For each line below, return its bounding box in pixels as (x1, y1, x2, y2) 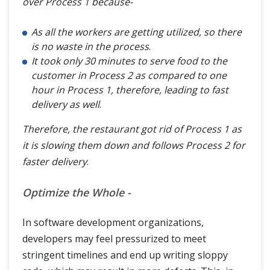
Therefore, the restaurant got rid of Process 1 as (22, 122, 242, 136)
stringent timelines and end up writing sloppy (22, 248, 228, 262)
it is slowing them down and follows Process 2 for (22, 138, 245, 152)
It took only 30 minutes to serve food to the (31, 54, 227, 67)
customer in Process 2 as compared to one (31, 68, 227, 82)
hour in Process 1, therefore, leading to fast (31, 83, 228, 96)
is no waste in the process (31, 39, 149, 53)
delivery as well (31, 97, 99, 111)
